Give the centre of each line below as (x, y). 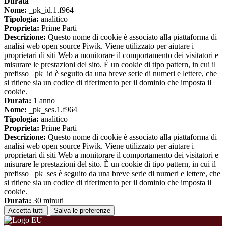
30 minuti (47, 201)
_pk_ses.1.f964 (52, 110)
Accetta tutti (26, 211)
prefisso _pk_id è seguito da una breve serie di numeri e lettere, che (110, 74)
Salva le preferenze (82, 211)
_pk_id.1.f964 (50, 10)
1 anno (43, 101)
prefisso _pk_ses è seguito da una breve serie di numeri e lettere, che (112, 174)
